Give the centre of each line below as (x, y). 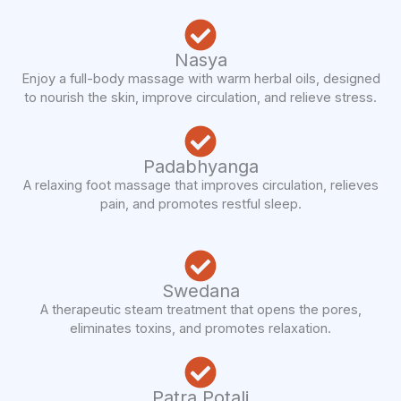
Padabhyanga (200, 167)
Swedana (200, 291)
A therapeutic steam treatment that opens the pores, (200, 310)
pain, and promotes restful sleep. (200, 205)
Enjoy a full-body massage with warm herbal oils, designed (200, 79)
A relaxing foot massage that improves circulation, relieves (200, 186)
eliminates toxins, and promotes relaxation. (200, 329)
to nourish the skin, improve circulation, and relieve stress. (200, 98)
